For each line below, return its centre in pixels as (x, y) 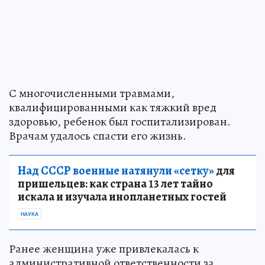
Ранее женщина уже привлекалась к (104, 248)
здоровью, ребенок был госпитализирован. (120, 121)
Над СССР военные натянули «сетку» (116, 170)
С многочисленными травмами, (92, 93)
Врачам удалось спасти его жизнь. (98, 135)
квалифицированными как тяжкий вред (113, 107)
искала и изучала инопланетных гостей (122, 196)
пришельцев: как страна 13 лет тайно (115, 183)
